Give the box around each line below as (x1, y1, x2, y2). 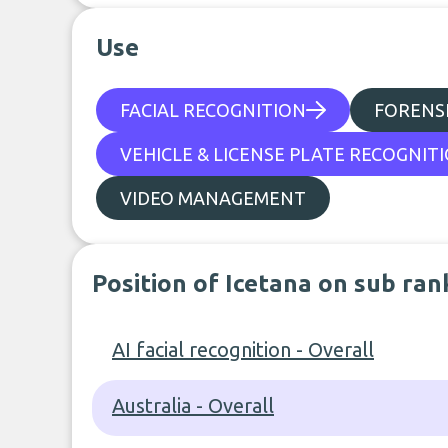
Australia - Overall (112, 394, 274, 417)
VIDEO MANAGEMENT (120, 188, 306, 208)
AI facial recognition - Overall (112, 338, 374, 361)
